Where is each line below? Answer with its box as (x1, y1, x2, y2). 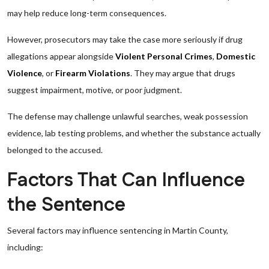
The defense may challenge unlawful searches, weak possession (7, 111, 248, 121)
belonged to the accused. (7, 145, 103, 155)
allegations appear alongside (7, 51, 115, 61)
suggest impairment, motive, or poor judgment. (7, 85, 182, 95)
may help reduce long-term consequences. (7, 8, 166, 18)
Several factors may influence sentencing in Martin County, (7, 225, 228, 235)
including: (7, 242, 43, 252)
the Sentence (7, 192, 125, 219)
